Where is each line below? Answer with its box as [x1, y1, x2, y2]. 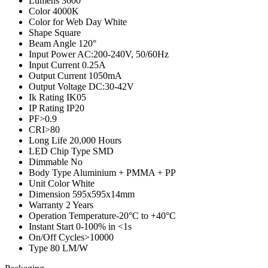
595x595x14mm [72, 188, 135, 199]
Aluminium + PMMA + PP [73, 167, 176, 178]
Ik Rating [29, 92, 66, 102]
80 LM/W [50, 242, 88, 253]
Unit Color [29, 178, 72, 188]
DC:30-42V [89, 81, 134, 92]
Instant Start [29, 221, 76, 232]
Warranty [29, 199, 66, 210]
